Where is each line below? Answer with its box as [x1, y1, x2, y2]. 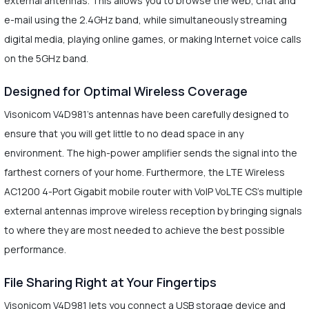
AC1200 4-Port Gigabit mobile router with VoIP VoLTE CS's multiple [3, 184, 303, 198]
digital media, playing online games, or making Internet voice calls [3, 32, 301, 46]
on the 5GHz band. [3, 51, 88, 65]
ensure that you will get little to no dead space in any [3, 126, 243, 140]
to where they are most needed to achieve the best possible [3, 223, 285, 237]
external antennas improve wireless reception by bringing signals [3, 203, 302, 217]
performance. [3, 242, 66, 256]
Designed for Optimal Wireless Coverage [3, 82, 248, 99]
